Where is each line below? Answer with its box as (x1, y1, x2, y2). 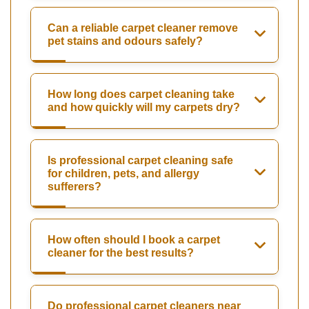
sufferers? (48, 180, 101, 192)
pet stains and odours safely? (48, 34, 203, 47)
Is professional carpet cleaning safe (48, 154, 233, 166)
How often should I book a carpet (48, 233, 220, 246)
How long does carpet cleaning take (48, 88, 235, 100)
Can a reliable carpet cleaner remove (48, 21, 238, 34)
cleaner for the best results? (48, 246, 194, 259)
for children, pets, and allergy (48, 167, 199, 179)
